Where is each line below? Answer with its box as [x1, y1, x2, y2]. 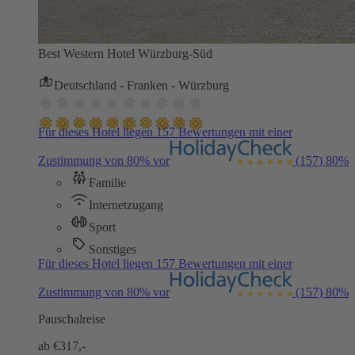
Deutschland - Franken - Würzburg [54, 78, 229, 92]
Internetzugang [89, 197, 163, 212]
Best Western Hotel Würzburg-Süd [38, 46, 212, 60]
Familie [89, 175, 126, 189]
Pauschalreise [38, 311, 105, 326]
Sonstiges [89, 242, 136, 256]
